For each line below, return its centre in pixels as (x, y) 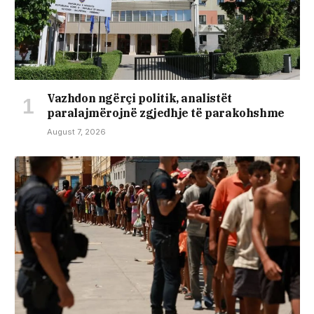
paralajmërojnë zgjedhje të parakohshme (166, 113)
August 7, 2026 (76, 132)
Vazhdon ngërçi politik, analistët (139, 98)
